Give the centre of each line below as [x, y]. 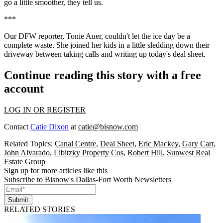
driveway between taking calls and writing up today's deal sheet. [105, 54]
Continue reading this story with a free [103, 75]
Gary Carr [198, 143]
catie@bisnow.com [108, 126]
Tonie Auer [84, 36]
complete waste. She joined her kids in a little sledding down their [107, 45]
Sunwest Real [188, 152]
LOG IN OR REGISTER [45, 110]
